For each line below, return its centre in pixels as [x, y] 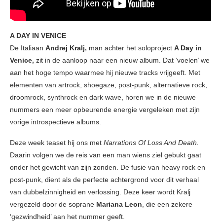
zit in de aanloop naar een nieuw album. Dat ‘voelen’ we [123, 60]
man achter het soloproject [130, 48]
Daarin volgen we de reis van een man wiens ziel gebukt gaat [106, 155]
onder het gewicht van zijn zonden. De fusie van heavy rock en [108, 167]
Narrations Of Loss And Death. [151, 142]
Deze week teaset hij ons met [57, 142]
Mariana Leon [119, 204]
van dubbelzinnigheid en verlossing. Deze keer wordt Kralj [100, 192]
